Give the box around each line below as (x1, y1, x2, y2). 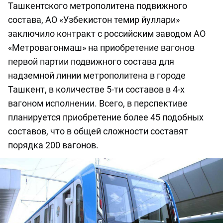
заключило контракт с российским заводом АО (8, 28, 206, 39)
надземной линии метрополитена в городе (8, 70, 186, 81)
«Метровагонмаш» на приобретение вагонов (8, 42, 195, 53)
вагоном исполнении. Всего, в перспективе (8, 98, 188, 109)
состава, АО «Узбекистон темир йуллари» (8, 14, 180, 25)
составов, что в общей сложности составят (8, 125, 188, 136)
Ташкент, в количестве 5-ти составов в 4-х (8, 84, 185, 95)
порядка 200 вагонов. (8, 139, 99, 150)
